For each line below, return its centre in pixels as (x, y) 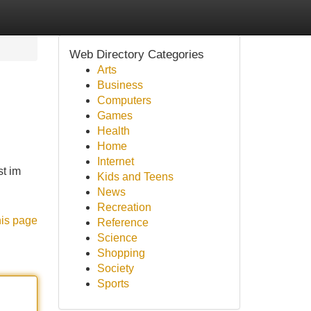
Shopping (121, 253)
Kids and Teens (135, 177)
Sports (113, 284)
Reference (123, 222)
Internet (115, 161)
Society (115, 268)
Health (113, 131)
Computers (124, 100)
